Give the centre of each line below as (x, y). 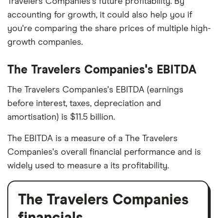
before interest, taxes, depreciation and (84, 103)
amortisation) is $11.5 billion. (61, 117)
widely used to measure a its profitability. (88, 166)
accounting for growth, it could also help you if (100, 15)
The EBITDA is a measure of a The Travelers (92, 138)
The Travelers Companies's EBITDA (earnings (95, 90)
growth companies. (45, 42)
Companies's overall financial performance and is (104, 152)
